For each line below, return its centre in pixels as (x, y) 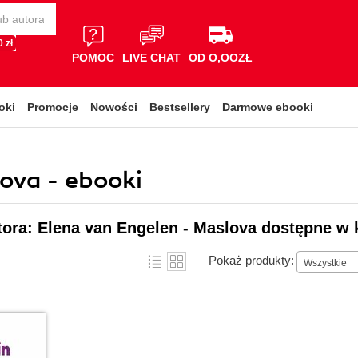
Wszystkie (325, 263)
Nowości (114, 107)
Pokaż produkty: (251, 260)
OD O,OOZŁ (221, 57)
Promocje (53, 107)
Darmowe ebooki (268, 107)
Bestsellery (180, 107)
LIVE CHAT (151, 57)
